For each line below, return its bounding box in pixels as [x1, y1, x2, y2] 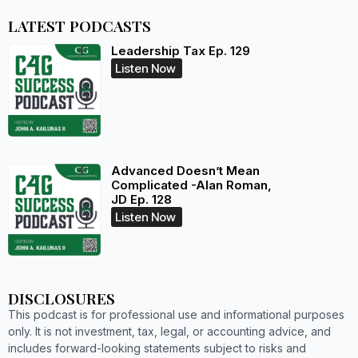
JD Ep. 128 [110, 191, 172, 207]
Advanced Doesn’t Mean [110, 162, 260, 178]
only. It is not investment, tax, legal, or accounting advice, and [8, 324, 331, 339]
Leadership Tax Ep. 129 [110, 43, 250, 59]
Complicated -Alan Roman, [110, 177, 272, 193]
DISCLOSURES [8, 288, 115, 309]
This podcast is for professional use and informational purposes [8, 308, 344, 322]
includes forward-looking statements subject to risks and [8, 341, 306, 356]
